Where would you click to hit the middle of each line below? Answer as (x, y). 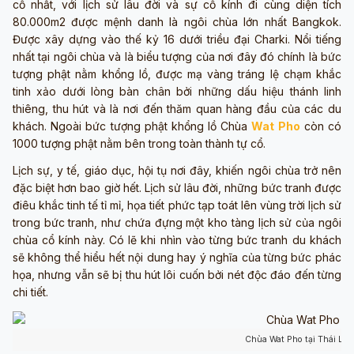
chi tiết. (30, 292)
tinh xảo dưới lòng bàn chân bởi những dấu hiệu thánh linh (177, 91)
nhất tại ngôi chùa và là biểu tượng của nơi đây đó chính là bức (177, 56)
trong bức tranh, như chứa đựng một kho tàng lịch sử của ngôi (177, 222)
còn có (320, 126)
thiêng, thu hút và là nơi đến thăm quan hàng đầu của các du (177, 109)
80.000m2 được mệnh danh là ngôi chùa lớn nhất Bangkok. (177, 22)
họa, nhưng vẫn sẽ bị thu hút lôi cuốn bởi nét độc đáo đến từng (177, 275)
